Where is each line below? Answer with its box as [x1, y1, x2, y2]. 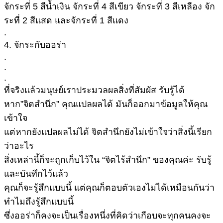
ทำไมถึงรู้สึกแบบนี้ [4, 197, 74, 207]
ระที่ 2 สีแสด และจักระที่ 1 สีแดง [4, 15, 128, 26]
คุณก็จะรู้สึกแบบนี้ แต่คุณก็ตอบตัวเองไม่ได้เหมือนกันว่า [4, 183, 215, 193]
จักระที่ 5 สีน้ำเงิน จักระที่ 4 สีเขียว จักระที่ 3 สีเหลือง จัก [4, 1, 215, 12]
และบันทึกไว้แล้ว [4, 169, 68, 179]
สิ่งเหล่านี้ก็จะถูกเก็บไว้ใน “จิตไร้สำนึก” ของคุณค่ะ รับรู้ [4, 155, 212, 165]
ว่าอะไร [4, 141, 34, 151]
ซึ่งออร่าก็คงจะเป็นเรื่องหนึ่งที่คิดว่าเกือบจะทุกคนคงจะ [4, 211, 211, 221]
